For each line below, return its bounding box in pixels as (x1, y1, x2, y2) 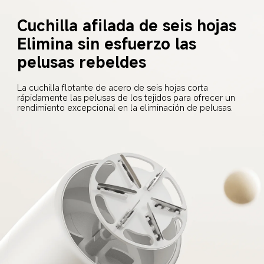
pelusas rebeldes (17, 51, 147, 72)
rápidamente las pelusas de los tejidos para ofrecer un (17, 91, 238, 104)
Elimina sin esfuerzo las (17, 32, 202, 54)
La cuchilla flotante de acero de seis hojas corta (17, 81, 211, 94)
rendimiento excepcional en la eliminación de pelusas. (17, 101, 233, 114)
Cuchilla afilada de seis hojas (17, 14, 237, 35)
